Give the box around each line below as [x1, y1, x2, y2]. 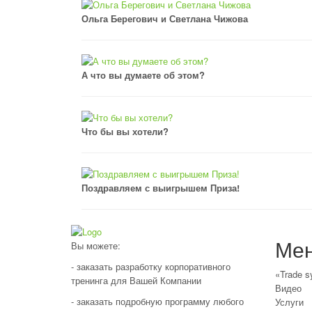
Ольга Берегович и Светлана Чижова [81, 12, 248, 25]
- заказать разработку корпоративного [71, 259, 231, 273]
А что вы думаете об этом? [81, 68, 205, 81]
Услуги [274, 295, 304, 309]
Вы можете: [71, 238, 120, 252]
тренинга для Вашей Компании [71, 273, 201, 287]
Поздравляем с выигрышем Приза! [81, 181, 240, 194]
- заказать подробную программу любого [71, 294, 244, 308]
